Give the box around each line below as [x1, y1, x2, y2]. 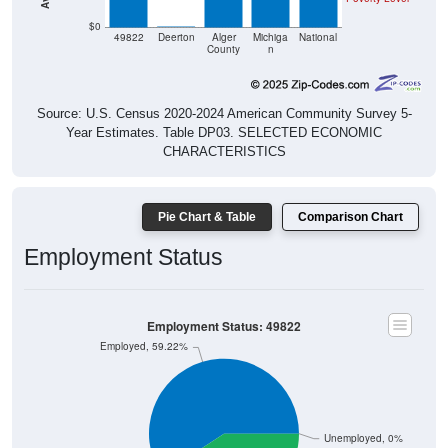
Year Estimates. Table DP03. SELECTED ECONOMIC [66, 105, 382, 121]
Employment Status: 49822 [147, 298, 301, 316]
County [207, 23, 240, 37]
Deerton [157, 11, 195, 25]
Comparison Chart [298, 190, 403, 205]
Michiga [253, 11, 289, 25]
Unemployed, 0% [323, 412, 403, 426]
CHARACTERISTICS [162, 124, 286, 140]
